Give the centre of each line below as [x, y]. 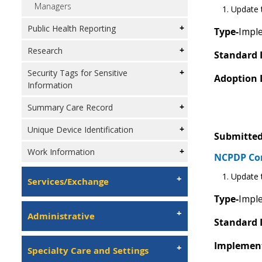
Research [45, 51]
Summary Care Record [70, 107]
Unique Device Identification [80, 130]
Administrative [61, 216]
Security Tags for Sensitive [77, 73]
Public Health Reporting [72, 28]
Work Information [61, 152]
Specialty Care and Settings [88, 251]
